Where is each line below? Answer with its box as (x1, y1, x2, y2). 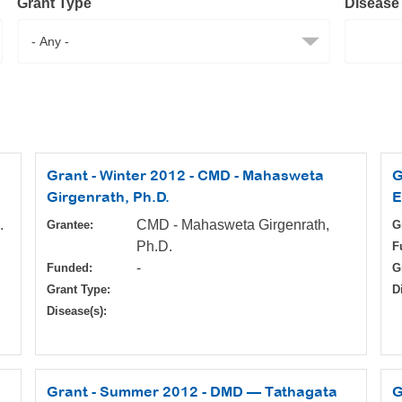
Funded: (47, 261, 92, 275)
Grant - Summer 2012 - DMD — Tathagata (47, 383, 337, 400)
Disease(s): (47, 304, 107, 319)
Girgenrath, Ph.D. (47, 188, 170, 205)
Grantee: (47, 218, 93, 232)
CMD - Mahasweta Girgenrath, (136, 217, 329, 233)
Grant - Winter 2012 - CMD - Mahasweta (47, 167, 324, 184)
